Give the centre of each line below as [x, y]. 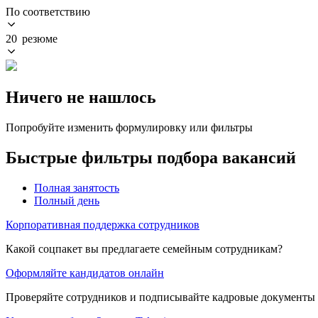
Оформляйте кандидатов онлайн [85, 273]
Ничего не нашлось [81, 97]
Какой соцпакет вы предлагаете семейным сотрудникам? [144, 248]
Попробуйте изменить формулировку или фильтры [129, 127]
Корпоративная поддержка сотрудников [103, 224]
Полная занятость [77, 187]
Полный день [67, 200]
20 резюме [32, 38]
